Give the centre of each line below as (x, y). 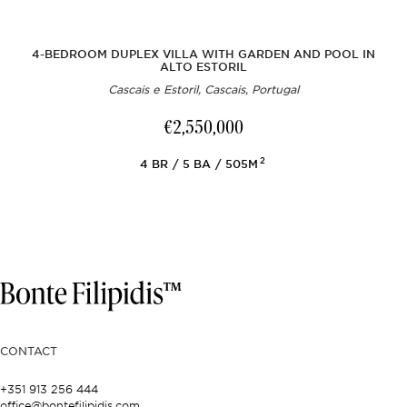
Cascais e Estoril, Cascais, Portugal (203, 89)
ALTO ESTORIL (203, 67)
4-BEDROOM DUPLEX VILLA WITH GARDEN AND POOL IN (203, 55)
